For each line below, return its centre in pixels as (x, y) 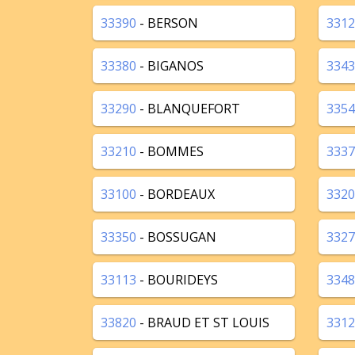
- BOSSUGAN (176, 237)
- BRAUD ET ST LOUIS (203, 323)
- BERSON (167, 23)
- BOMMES (170, 151)
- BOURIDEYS (177, 280)
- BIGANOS (170, 66)
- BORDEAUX (176, 194)
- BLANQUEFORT (188, 109)
